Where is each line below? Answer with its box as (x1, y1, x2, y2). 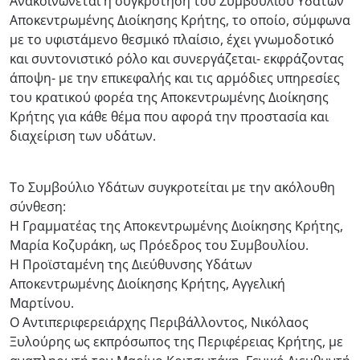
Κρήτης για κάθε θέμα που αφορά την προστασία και (10, 107, 329, 125)
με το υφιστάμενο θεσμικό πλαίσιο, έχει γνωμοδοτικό (10, 30, 334, 48)
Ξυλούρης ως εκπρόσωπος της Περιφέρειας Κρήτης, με (10, 332, 343, 350)
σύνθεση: (10, 197, 66, 215)
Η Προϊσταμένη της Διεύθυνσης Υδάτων (10, 255, 252, 273)
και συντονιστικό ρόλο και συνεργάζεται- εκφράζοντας (10, 49, 344, 67)
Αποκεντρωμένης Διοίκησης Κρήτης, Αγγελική (10, 274, 285, 292)
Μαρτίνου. (10, 293, 74, 312)
